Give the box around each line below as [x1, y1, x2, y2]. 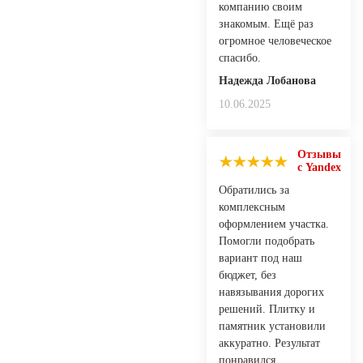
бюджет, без [219, 268, 276, 281]
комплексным [219, 200, 285, 213]
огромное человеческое [219, 34, 331, 47]
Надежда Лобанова [219, 74, 316, 87]
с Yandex [297, 160, 341, 173]
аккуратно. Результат [219, 336, 320, 349]
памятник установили [219, 319, 326, 332]
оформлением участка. [219, 217, 329, 230]
